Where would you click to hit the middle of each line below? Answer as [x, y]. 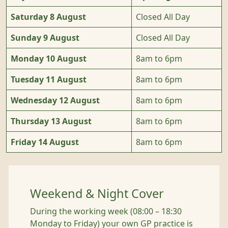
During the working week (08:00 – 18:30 [106, 211]
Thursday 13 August [51, 121]
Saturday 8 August [48, 17]
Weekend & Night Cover [97, 194]
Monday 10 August [49, 59]
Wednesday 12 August [55, 100]
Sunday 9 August [45, 38]
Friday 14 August [45, 142]
